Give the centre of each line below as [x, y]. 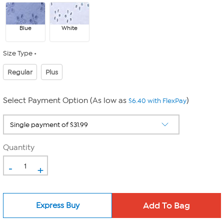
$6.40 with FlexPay [157, 101]
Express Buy [57, 205]
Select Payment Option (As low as [66, 100]
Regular [20, 72]
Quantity [19, 147]
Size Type [18, 53]
